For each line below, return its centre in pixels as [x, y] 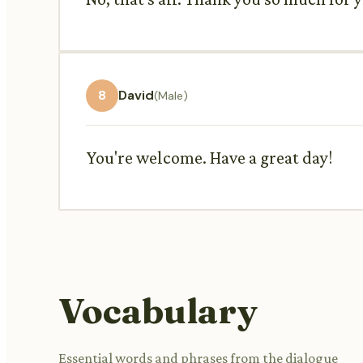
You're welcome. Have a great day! [209, 157]
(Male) [171, 95]
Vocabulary [158, 310]
